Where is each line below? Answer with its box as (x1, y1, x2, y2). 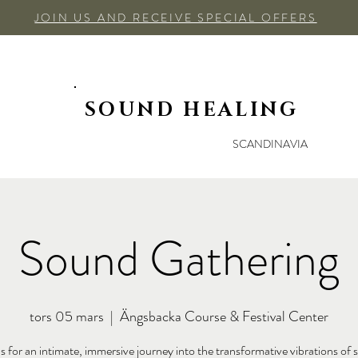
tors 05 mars (30, 306, 104, 327)
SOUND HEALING (84, 97, 299, 123)
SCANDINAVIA (233, 136, 308, 152)
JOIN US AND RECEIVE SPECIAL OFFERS (34, 10, 317, 26)
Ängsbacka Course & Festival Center (120, 306, 328, 327)
